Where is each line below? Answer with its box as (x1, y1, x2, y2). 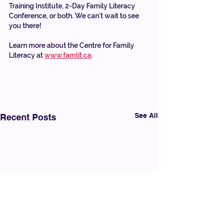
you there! (9, 21, 41, 30)
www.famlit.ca (44, 51, 91, 59)
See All (135, 111, 158, 119)
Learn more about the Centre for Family (9, 41, 136, 49)
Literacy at (9, 51, 44, 59)
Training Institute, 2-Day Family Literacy (9, 1, 137, 10)
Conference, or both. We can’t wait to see (9, 11, 141, 20)
